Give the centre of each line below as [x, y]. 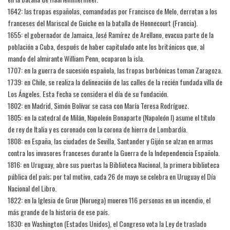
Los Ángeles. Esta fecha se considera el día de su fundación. [88, 94]
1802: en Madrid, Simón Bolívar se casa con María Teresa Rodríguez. [98, 106]
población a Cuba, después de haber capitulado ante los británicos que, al [106, 47]
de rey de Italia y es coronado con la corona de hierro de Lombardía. [98, 129]
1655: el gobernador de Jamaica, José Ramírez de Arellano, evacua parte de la [111, 35]
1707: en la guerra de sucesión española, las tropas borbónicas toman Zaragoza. [115, 70]
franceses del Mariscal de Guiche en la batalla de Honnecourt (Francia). [103, 23]
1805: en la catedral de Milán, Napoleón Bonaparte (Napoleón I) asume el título [111, 118]
